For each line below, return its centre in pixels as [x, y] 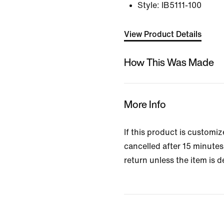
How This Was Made [169, 62]
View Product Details [163, 34]
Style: [148, 5]
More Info [145, 104]
